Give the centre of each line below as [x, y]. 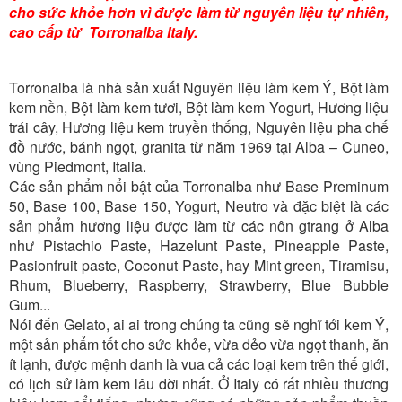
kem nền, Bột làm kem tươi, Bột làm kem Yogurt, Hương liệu [199, 108]
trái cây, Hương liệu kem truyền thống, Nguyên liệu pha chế [199, 127]
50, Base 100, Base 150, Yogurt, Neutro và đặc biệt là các [199, 206]
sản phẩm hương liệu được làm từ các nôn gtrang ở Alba [199, 226]
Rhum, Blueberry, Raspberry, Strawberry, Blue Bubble [199, 285]
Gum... [30, 305]
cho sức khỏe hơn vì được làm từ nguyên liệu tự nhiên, [199, 13]
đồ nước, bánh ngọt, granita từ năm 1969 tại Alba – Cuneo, [199, 147]
